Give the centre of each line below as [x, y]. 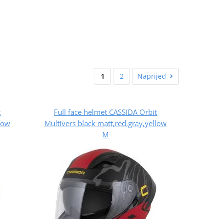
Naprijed [152, 76]
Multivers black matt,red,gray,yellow [105, 123]
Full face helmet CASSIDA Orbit [106, 112]
